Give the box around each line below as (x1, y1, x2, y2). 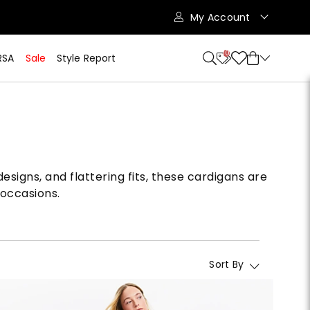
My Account (190, 10, 253, 24)
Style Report (56, 51, 116, 65)
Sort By (209, 257, 244, 271)
